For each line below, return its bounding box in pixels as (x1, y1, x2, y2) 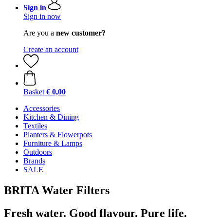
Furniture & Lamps (23, 139, 82, 147)
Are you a (23, 29, 56, 37)
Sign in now (23, 12, 61, 20)
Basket (23, 88, 44, 96)
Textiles (23, 122, 47, 130)
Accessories (23, 104, 60, 112)
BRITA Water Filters (4, 183, 109, 197)
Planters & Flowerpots (23, 130, 92, 139)
